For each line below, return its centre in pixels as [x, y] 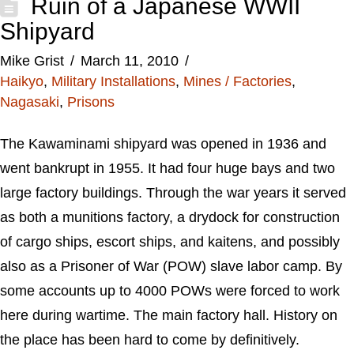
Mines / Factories [237, 81]
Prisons [91, 102]
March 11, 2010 [129, 61]
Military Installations [113, 81]
